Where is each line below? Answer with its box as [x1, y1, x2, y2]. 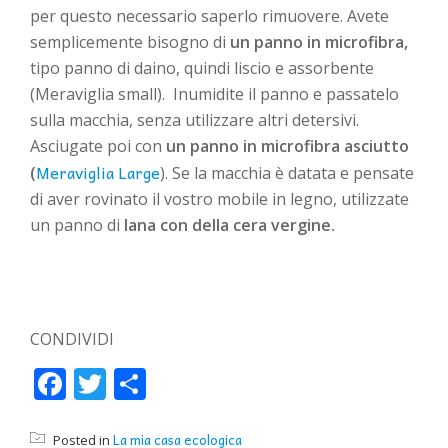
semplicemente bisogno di [30, 31, 230, 54]
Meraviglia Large [36, 159, 160, 186]
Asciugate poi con [30, 135, 166, 158]
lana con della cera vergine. [120, 214, 335, 237]
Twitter [106, 371, 161, 398]
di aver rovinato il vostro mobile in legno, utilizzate [30, 188, 409, 211]
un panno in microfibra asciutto [166, 135, 409, 158]
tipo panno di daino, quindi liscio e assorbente [30, 57, 374, 80]
